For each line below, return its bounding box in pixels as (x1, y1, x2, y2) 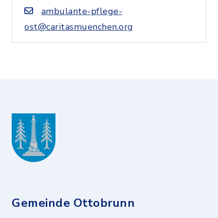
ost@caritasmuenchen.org (24, 21, 133, 33)
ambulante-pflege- (41, 5, 122, 17)
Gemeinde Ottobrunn (12, 195, 135, 211)
